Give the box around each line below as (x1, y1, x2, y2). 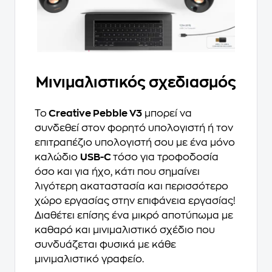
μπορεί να (142, 109, 192, 119)
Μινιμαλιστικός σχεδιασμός (36, 75, 236, 90)
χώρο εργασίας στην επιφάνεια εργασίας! (35, 196, 236, 206)
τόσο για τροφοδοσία (113, 152, 219, 163)
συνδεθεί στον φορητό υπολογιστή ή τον (35, 123, 233, 134)
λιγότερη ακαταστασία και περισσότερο (35, 182, 228, 192)
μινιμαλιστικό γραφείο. (35, 254, 144, 265)
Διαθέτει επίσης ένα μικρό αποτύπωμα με (35, 211, 233, 221)
